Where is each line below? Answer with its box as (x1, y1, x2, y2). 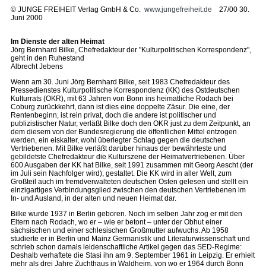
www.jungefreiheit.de (144, 5, 212, 14)
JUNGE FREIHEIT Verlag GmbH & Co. (16, 5, 144, 14)
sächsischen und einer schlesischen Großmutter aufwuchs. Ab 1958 (11, 226, 229, 235)
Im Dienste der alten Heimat (11, 37, 104, 46)
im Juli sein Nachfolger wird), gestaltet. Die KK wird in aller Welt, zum (11, 169, 232, 178)
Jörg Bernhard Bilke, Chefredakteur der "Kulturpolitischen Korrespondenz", (11, 46, 251, 54)
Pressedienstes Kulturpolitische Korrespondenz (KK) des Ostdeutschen (11, 86, 240, 94)
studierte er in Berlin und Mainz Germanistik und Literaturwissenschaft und (11, 235, 250, 243)
